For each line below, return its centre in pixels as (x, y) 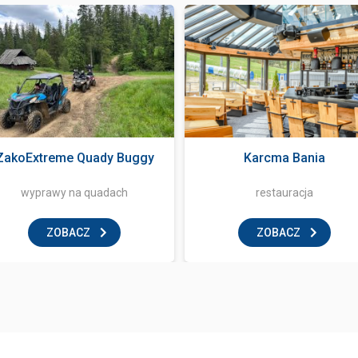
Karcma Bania (284, 158)
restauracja (284, 193)
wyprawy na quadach (74, 193)
